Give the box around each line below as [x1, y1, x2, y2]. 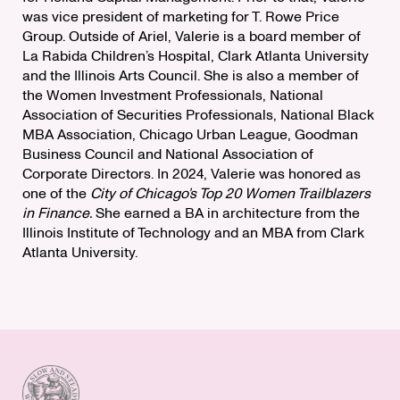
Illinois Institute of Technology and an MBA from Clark [22, 223, 364, 244]
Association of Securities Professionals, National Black [22, 105, 374, 126]
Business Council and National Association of [22, 145, 313, 165]
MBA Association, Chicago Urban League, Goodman [22, 125, 358, 146]
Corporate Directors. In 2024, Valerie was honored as [22, 164, 361, 185]
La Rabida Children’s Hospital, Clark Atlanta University [22, 46, 369, 67]
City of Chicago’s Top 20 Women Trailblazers [90, 184, 371, 204]
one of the [22, 184, 90, 204]
